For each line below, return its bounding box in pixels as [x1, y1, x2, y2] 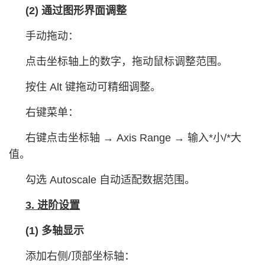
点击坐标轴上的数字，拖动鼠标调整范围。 [25, 56, 228, 67]
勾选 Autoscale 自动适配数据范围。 [25, 174, 195, 186]
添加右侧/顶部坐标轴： [25, 250, 135, 262]
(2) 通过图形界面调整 [25, 5, 127, 17]
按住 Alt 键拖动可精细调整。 [25, 81, 161, 93]
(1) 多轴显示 [25, 225, 84, 237]
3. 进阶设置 [25, 199, 80, 211]
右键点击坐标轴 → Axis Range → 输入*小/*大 [25, 132, 241, 144]
